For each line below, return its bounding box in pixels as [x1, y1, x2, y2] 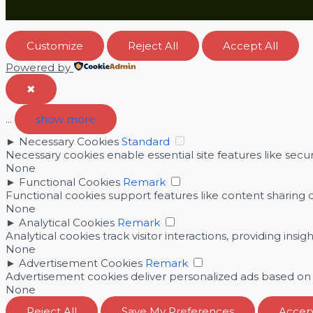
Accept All [223, 39, 278, 52]
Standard [122, 135, 170, 148]
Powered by [6, 61, 71, 74]
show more [36, 112, 96, 126]
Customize [27, 39, 83, 52]
